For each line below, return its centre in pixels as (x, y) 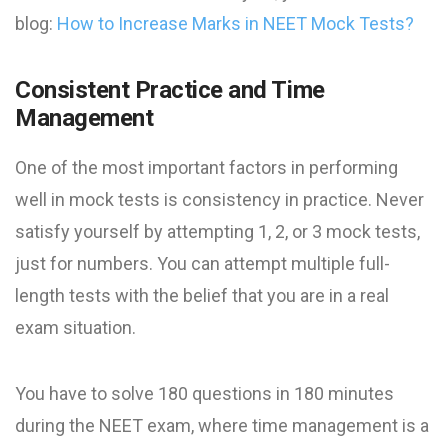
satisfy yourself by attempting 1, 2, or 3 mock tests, (217, 231)
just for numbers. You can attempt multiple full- (202, 263)
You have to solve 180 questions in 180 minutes (204, 393)
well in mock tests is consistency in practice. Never (219, 199)
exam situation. (75, 327)
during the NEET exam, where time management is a (222, 425)
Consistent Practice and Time (170, 89)
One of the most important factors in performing (206, 167)
